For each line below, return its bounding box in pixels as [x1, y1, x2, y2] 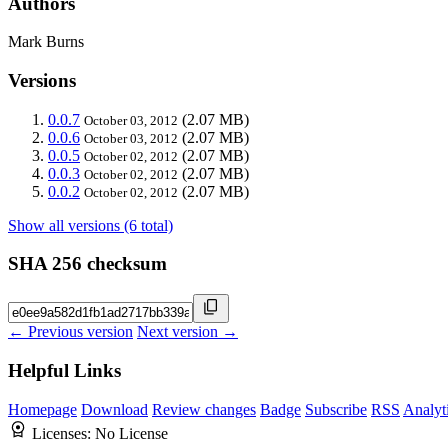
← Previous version [8, 323, 133, 341]
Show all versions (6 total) [8, 216, 173, 234]
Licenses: [32, 424, 95, 442]
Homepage [8, 400, 77, 418]
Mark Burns [8, 33, 84, 51]
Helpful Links [8, 359, 121, 381]
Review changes [152, 400, 256, 418]
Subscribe [305, 400, 367, 418]
